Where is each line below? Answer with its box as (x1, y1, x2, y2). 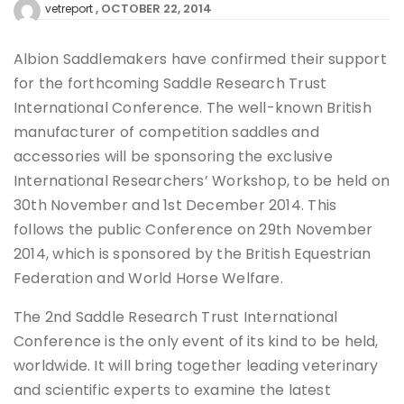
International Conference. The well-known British (14, 97, 372, 119)
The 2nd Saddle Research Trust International (14, 307, 338, 328)
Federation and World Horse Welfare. (14, 268, 283, 289)
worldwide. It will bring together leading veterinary (14, 355, 379, 377)
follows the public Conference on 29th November (14, 219, 373, 241)
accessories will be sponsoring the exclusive (14, 146, 333, 168)
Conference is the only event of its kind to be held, (14, 331, 379, 353)
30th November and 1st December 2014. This (14, 195, 337, 216)
